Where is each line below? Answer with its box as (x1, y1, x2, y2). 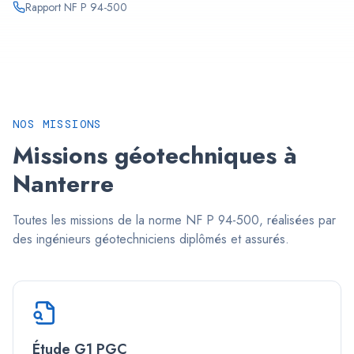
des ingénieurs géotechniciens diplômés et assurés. (13, 230, 289, 248)
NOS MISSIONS (13, 117, 102, 131)
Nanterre (13, 167, 114, 201)
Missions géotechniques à (13, 138, 297, 172)
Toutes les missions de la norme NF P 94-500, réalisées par (13, 211, 336, 229)
